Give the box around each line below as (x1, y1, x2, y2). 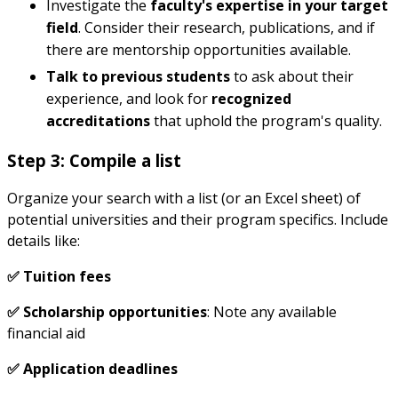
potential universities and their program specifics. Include (7, 210, 388, 230)
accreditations (46, 110, 150, 131)
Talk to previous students (46, 66, 234, 86)
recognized (211, 88, 291, 108)
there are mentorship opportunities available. (46, 40, 351, 60)
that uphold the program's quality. (150, 110, 382, 131)
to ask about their (234, 66, 354, 86)
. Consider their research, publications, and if (78, 18, 375, 38)
